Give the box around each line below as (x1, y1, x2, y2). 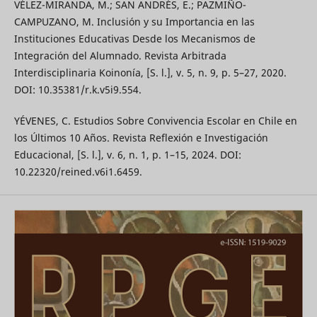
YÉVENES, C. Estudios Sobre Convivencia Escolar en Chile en (13, 114, 297, 128)
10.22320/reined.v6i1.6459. (13, 165, 142, 179)
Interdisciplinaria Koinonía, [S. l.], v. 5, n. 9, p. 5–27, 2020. (13, 66, 287, 80)
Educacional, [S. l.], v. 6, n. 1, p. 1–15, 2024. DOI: (13, 148, 241, 162)
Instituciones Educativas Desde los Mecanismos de (13, 32, 255, 46)
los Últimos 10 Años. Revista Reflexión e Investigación (13, 131, 268, 145)
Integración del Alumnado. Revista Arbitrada (13, 49, 226, 63)
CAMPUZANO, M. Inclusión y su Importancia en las (13, 15, 255, 29)
